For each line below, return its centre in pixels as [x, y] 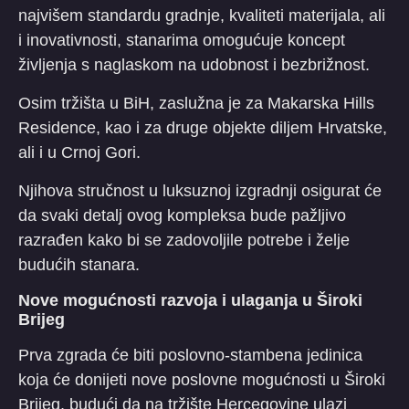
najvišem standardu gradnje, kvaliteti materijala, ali [202, 15]
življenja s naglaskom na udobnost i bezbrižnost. [194, 64]
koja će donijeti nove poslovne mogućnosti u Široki [202, 379]
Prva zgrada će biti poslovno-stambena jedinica [190, 355]
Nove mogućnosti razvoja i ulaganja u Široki [190, 300]
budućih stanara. [79, 264]
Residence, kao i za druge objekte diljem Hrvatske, [203, 127]
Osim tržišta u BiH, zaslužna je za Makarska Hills [196, 103]
